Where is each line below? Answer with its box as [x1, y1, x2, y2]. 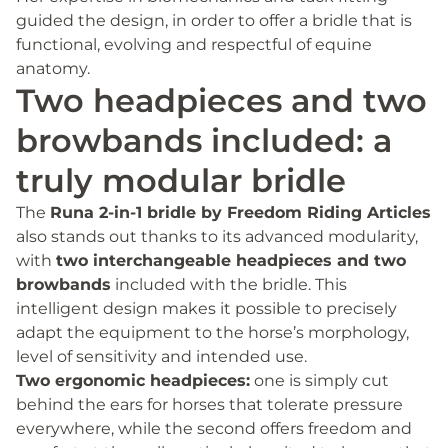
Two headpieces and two [16, 80, 427, 120]
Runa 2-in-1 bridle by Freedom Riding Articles [50, 202, 431, 222]
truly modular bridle [16, 160, 346, 200]
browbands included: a [16, 120, 392, 160]
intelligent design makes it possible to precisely [16, 298, 397, 318]
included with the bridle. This [111, 274, 347, 294]
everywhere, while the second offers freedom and [16, 418, 412, 438]
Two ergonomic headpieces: [16, 370, 250, 390]
